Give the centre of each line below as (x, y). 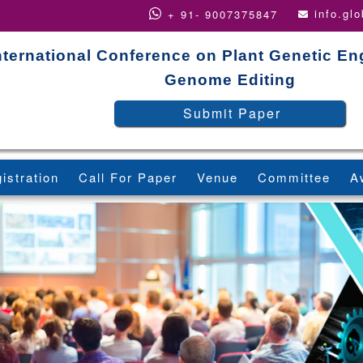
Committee (294, 177)
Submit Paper (232, 113)
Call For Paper (128, 177)
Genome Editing (230, 80)
